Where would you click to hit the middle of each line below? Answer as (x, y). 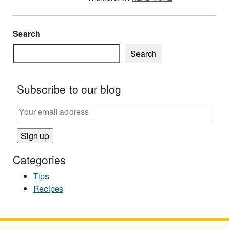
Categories (39, 159)
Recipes (48, 188)
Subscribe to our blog (69, 89)
